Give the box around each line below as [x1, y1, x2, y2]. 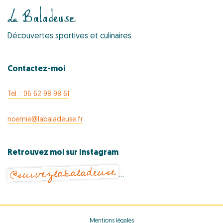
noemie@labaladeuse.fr [7, 116, 83, 124]
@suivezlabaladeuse [9, 160, 116, 187]
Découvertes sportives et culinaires [7, 32, 131, 41]
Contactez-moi [7, 65, 65, 74]
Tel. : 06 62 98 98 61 [7, 91, 69, 99]
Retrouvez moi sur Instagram [7, 149, 118, 157]
